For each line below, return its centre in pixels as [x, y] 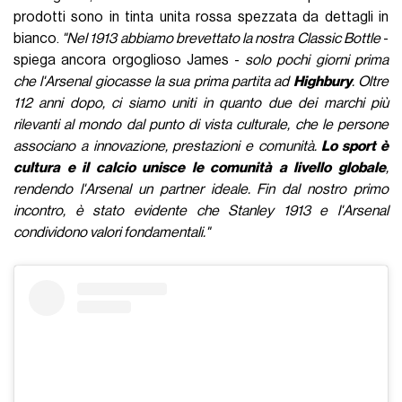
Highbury [322, 82]
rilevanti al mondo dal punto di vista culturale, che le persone [201, 125]
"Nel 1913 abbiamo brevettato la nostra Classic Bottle [223, 39]
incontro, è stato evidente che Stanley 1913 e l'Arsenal [201, 211]
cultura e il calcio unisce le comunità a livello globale [200, 168]
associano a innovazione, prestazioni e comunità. [168, 147]
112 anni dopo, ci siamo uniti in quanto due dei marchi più [201, 104]
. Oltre [370, 82]
